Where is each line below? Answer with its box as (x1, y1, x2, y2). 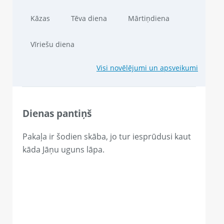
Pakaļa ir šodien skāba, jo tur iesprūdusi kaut (22, 131, 191, 142)
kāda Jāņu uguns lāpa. (22, 144, 104, 155)
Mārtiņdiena (128, 13, 169, 23)
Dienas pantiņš (22, 106, 91, 119)
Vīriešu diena (30, 39, 74, 49)
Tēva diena (71, 13, 107, 23)
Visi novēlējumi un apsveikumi (96, 62, 198, 72)
